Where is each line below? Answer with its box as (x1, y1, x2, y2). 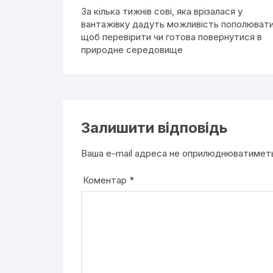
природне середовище (81, 44, 183, 55)
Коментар (83, 174, 129, 186)
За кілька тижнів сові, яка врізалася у (81, 5, 243, 17)
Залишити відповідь (81, 119, 228, 136)
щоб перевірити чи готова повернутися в (81, 31, 262, 43)
